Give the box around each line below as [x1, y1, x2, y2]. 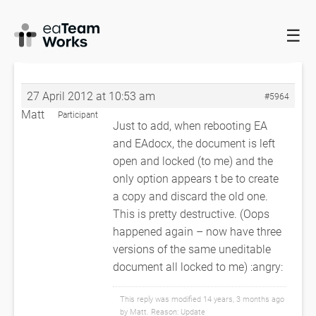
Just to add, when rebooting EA [113, 118, 267, 133]
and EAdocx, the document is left [113, 135, 275, 150]
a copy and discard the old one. [113, 188, 268, 203]
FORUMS [65, 25, 97, 38]
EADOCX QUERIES [118, 25, 184, 38]
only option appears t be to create [113, 171, 279, 186]
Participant [57, 109, 98, 120]
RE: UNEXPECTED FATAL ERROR [67, 45, 184, 59]
